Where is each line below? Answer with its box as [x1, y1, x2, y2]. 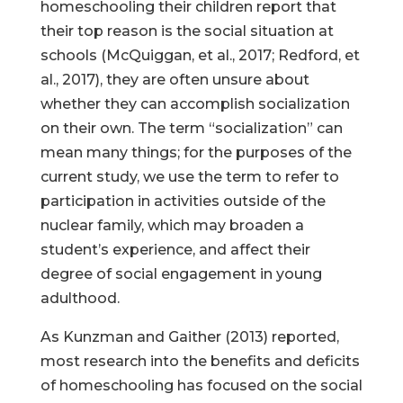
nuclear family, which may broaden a [40, 217, 304, 234]
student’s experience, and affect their [40, 241, 310, 258]
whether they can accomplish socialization [40, 95, 350, 112]
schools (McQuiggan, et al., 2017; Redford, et [40, 47, 360, 64]
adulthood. [40, 290, 120, 307]
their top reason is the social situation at [40, 22, 334, 40]
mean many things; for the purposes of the [40, 144, 352, 161]
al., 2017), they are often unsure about [40, 71, 309, 88]
